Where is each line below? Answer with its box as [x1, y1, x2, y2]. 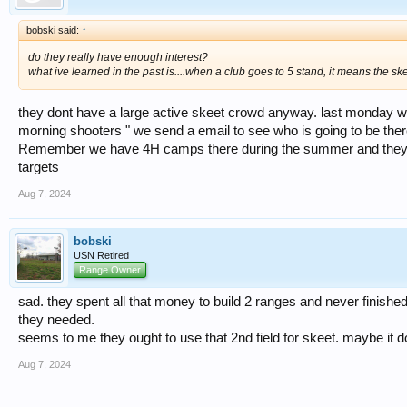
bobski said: [26, 25, 82, 36]
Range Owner [79, 263, 141, 275]
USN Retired [74, 249, 129, 261]
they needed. [18, 312, 94, 327]
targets [18, 159, 59, 174]
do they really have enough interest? [28, 51, 208, 65]
